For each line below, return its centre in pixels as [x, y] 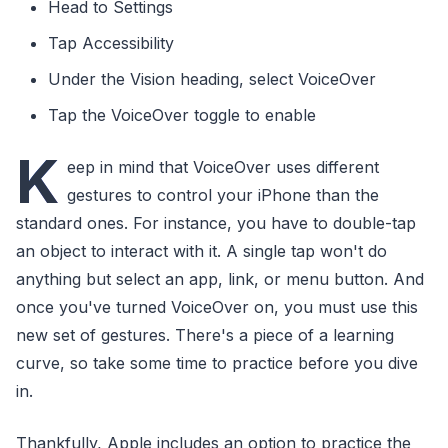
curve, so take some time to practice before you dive [217, 363]
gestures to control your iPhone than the [223, 195]
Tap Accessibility [111, 43]
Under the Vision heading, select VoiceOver [212, 79]
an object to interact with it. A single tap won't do [201, 251]
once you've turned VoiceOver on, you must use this [217, 307]
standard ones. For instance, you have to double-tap [216, 223]
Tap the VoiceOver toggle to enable [182, 115]
